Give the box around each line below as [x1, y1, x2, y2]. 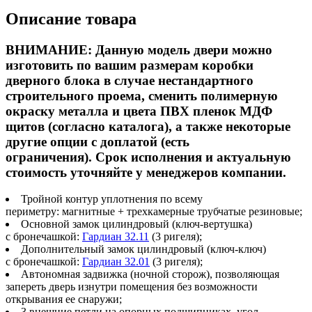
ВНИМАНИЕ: [6, 42, 95, 57]
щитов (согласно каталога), [6, 118, 175, 134]
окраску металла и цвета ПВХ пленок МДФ [6, 103, 272, 118]
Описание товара [6, 9, 136, 28]
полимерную [201, 88, 278, 103]
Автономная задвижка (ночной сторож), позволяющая [21, 268, 279, 281]
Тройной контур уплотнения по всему [21, 193, 203, 205]
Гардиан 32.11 [82, 231, 149, 243]
